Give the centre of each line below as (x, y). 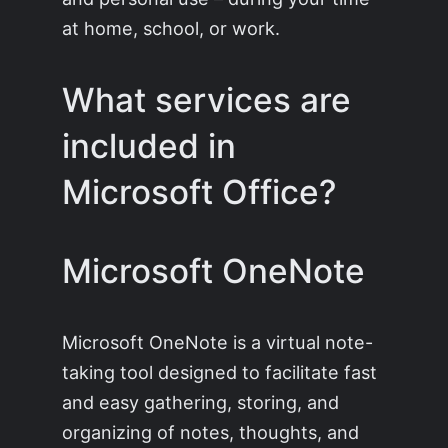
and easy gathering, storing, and (201, 402)
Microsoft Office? (200, 191)
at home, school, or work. (171, 28)
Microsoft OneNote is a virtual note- (218, 342)
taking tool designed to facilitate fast (220, 372)
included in (149, 145)
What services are (207, 99)
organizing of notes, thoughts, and (211, 432)
